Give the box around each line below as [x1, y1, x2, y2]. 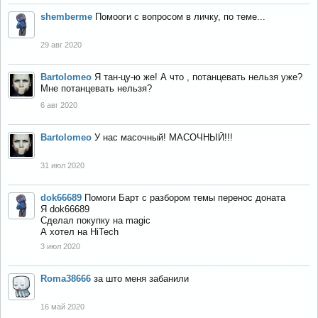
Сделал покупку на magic [40, 215, 150, 226]
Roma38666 [40, 273, 91, 284]
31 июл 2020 [40, 161, 84, 170]
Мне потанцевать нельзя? [40, 83, 152, 94]
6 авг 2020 [40, 101, 77, 109]
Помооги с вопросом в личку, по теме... [95, 11, 265, 22]
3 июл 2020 [40, 242, 80, 251]
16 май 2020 [40, 302, 84, 311]
